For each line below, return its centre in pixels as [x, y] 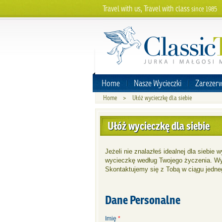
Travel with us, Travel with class [147, 8]
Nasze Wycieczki [158, 83]
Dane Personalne [143, 200]
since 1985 [204, 9]
